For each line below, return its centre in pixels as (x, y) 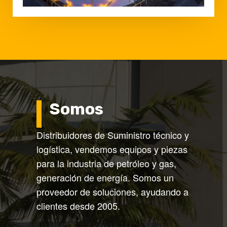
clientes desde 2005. (78, 206)
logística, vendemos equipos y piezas (112, 149)
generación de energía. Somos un (105, 178)
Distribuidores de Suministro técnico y (112, 135)
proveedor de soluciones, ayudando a (112, 192)
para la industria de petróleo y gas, (106, 163)
